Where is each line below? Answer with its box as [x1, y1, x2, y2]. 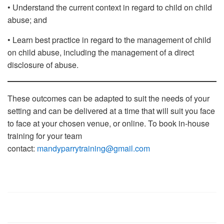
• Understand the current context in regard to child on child [7, 1, 212, 13]
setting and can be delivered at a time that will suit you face [7, 105, 215, 116]
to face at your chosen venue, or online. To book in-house [7, 117, 209, 129]
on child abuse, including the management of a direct [7, 46, 194, 58]
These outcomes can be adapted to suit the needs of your [7, 92, 209, 104]
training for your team [7, 130, 82, 141]
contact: [7, 142, 37, 154]
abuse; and [7, 14, 49, 25]
